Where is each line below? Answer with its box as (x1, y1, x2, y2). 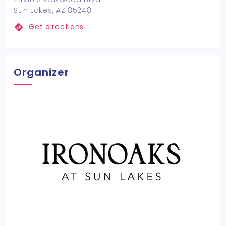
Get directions (29, 22, 84, 32)
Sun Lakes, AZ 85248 (14, 5, 92, 15)
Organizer (14, 65, 70, 79)
